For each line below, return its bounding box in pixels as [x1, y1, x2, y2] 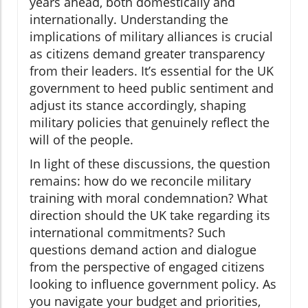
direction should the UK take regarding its [30, 207, 270, 224]
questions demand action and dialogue [30, 241, 256, 258]
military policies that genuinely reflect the [30, 114, 269, 131]
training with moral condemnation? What [30, 190, 267, 207]
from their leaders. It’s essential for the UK [30, 63, 274, 80]
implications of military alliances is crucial [30, 28, 273, 45]
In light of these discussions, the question [30, 155, 270, 173]
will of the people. [30, 131, 133, 148]
